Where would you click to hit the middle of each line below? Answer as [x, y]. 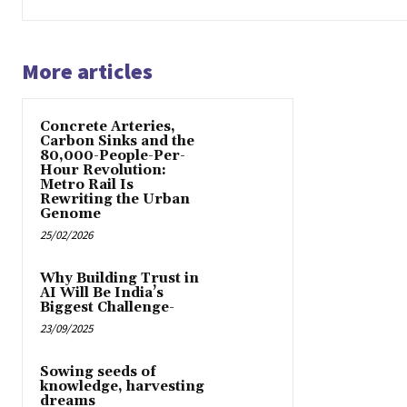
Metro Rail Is [87, 185]
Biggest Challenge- [107, 308]
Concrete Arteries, [108, 127]
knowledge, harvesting [122, 387]
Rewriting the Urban [115, 200]
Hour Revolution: [103, 171]
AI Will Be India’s [102, 293]
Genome [70, 214]
